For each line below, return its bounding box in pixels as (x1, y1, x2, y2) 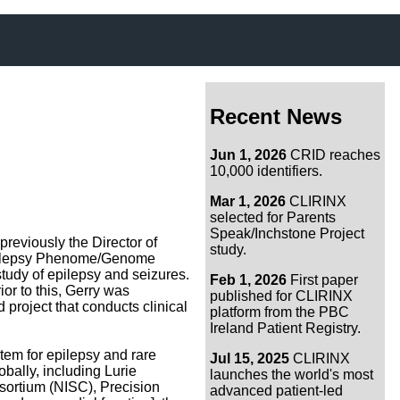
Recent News (209, 104, 342, 129)
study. (209, 241, 246, 257)
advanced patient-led (209, 382, 343, 398)
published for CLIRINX (209, 287, 353, 304)
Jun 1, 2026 (209, 146, 287, 162)
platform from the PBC (209, 304, 349, 320)
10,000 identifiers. (209, 162, 322, 179)
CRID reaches (286, 146, 380, 162)
